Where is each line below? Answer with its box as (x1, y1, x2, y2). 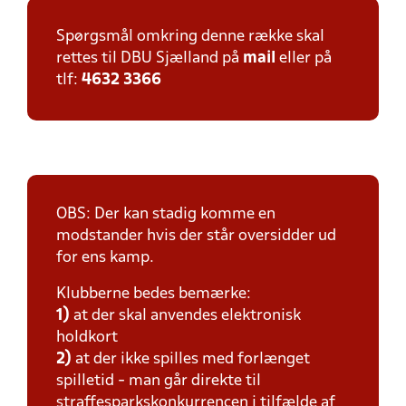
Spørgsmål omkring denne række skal (56, 29, 324, 44)
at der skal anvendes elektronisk (70, 308, 301, 324)
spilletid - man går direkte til (56, 373, 261, 389)
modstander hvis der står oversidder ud (56, 228, 336, 244)
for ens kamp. (56, 250, 154, 266)
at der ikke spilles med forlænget (72, 352, 310, 367)
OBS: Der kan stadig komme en (56, 207, 275, 222)
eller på (275, 51, 332, 66)
